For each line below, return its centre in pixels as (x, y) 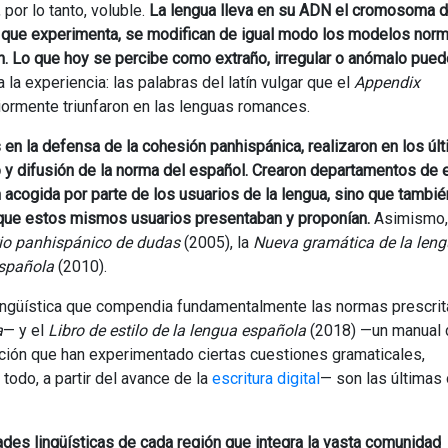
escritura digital (266, 378)
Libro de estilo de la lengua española (177, 330)
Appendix (387, 82)
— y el (25, 330)
